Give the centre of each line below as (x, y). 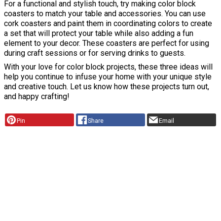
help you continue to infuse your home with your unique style (108, 77)
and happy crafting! (37, 97)
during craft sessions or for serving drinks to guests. (95, 53)
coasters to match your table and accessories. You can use (105, 14)
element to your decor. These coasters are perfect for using (107, 43)
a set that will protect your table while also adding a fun (99, 34)
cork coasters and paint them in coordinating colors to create (108, 24)
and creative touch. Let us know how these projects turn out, (107, 87)
